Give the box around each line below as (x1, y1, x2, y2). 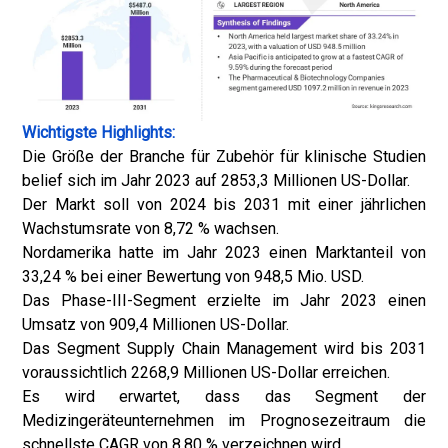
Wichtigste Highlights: (22, 123, 175, 142)
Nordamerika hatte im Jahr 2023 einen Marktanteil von (22, 243, 426, 262)
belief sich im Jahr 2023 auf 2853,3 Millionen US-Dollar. (22, 171, 410, 190)
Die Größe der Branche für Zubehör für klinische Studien (22, 147, 426, 166)
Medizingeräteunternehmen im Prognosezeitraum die (22, 411, 426, 430)
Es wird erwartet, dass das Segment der (22, 387, 426, 406)
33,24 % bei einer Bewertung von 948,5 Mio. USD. (22, 267, 364, 286)
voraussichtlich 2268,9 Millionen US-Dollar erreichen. (22, 363, 390, 382)
